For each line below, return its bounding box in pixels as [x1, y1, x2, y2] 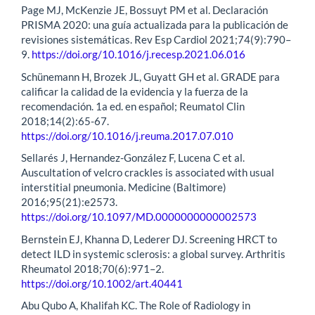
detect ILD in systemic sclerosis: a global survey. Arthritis [21, 247, 285, 260]
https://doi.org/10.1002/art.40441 [21, 276, 183, 290]
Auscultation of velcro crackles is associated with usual [21, 166, 274, 179]
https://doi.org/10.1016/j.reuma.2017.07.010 [21, 129, 233, 142]
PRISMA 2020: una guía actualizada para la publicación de [21, 18, 288, 32]
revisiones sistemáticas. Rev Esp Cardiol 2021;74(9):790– [21, 33, 291, 46]
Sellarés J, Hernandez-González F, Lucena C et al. [21, 151, 245, 165]
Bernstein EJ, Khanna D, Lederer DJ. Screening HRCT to [21, 232, 277, 245]
